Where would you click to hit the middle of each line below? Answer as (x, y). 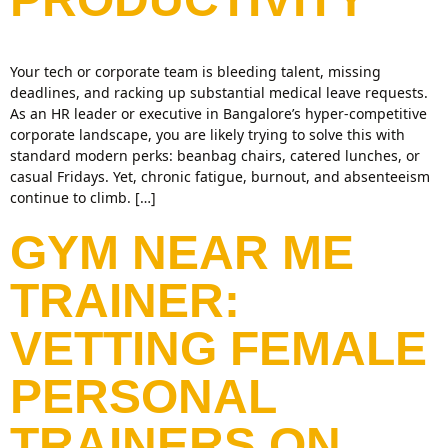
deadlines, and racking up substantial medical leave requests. (219, 92)
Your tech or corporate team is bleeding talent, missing (195, 71)
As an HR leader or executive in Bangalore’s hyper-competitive (218, 113)
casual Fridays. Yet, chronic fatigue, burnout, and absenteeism (220, 176)
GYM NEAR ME (182, 252)
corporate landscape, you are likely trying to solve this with (207, 134)
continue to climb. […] (83, 197)
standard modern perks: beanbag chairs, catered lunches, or (215, 155)
